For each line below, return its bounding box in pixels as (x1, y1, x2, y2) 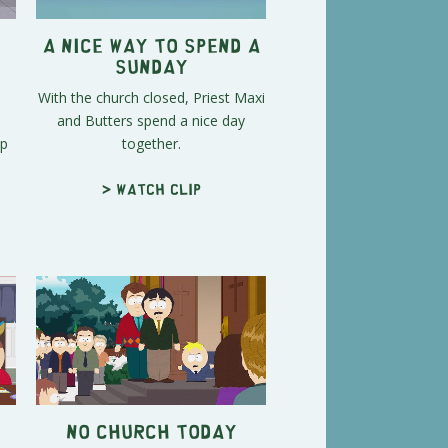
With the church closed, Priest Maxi (37, 87, 265, 107)
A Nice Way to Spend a (42, 39, 260, 49)
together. (121, 133, 181, 153)
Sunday (114, 60, 188, 70)
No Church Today (65, 426, 237, 436)
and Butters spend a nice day (57, 110, 245, 130)
